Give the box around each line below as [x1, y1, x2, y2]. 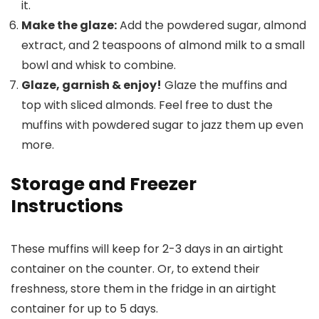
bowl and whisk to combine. [21, 57, 176, 74]
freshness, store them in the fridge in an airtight [11, 281, 276, 298]
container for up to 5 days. [11, 300, 158, 318]
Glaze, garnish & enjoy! [21, 77, 162, 94]
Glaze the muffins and [162, 77, 287, 94]
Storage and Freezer [11, 172, 197, 197]
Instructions [11, 194, 123, 219]
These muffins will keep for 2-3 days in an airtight [11, 241, 283, 258]
